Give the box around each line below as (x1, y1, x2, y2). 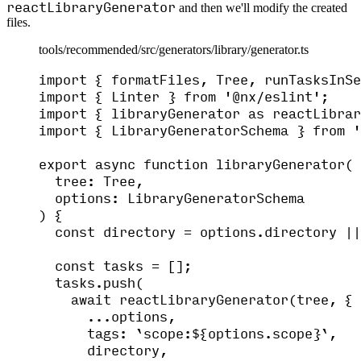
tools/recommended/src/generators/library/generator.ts (39, 42, 309, 56)
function (143, 154, 208, 172)
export (39, 154, 87, 172)
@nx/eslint (232, 86, 313, 104)
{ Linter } (87, 86, 184, 104)
